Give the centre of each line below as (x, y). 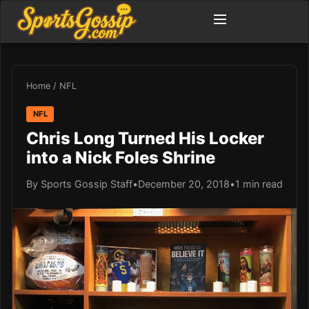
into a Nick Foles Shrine (121, 157)
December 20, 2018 (184, 183)
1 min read (259, 183)
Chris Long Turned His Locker (145, 138)
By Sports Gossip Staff (79, 183)
